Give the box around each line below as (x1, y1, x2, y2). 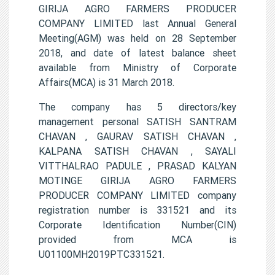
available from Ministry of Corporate (39, 61, 236, 74)
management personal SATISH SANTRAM (39, 115, 236, 128)
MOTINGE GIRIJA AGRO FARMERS (39, 174, 236, 187)
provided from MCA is (39, 233, 236, 246)
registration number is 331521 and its (39, 203, 236, 216)
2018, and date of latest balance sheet (39, 46, 236, 59)
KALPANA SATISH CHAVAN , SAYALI (39, 144, 236, 157)
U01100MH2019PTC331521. (39, 247, 165, 260)
